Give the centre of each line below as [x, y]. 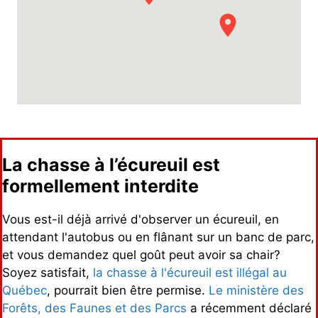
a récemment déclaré [249, 308]
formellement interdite [100, 186]
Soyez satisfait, [46, 272]
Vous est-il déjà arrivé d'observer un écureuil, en [141, 219]
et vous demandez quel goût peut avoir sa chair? [141, 254]
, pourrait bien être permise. [128, 290]
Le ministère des [256, 290]
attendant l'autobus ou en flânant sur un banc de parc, [158, 237]
